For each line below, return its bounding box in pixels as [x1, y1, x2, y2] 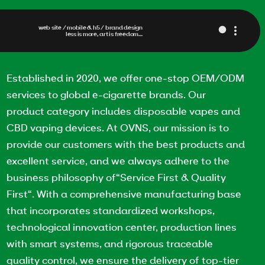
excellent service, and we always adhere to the [7, 154, 230, 167]
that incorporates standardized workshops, [7, 203, 215, 216]
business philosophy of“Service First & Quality [7, 170, 227, 183]
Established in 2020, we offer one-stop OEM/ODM [7, 71, 245, 84]
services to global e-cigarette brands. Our [7, 88, 206, 101]
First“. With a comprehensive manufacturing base [7, 187, 242, 200]
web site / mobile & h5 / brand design [38, 24, 143, 31]
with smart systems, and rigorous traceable [7, 237, 214, 250]
